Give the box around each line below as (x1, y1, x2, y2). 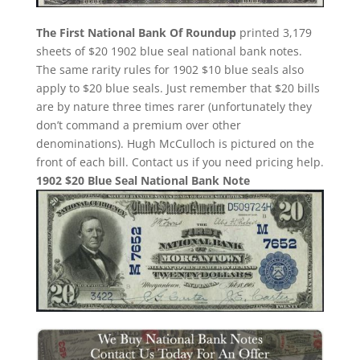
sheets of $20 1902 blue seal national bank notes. (35, 43, 302, 59)
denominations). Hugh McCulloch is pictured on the (35, 136, 314, 152)
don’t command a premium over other (35, 117, 241, 133)
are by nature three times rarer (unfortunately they (35, 99, 312, 115)
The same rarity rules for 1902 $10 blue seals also (35, 62, 304, 78)
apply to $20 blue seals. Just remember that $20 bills (35, 80, 320, 96)
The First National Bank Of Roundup (35, 25, 236, 41)
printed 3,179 (235, 25, 312, 41)
